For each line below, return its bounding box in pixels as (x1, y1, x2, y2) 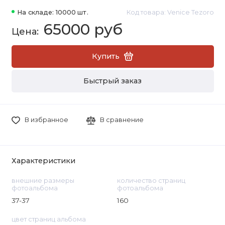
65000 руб (43, 20, 123, 39)
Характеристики (11, 156, 75, 166)
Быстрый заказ (83, 76, 142, 86)
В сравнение (100, 116, 144, 124)
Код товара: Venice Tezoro (126, 9, 214, 17)
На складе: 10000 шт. (17, 9, 88, 17)
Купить (92, 51, 120, 61)
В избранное (24, 116, 68, 124)
